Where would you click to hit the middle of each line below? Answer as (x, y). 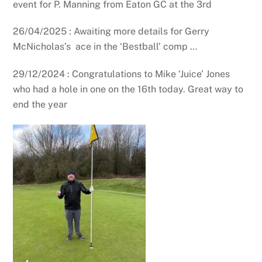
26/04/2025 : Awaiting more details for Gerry (111, 32)
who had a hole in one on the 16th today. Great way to (128, 89)
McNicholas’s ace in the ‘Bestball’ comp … (105, 47)
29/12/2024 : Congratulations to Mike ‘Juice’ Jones (122, 74)
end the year (40, 105)
